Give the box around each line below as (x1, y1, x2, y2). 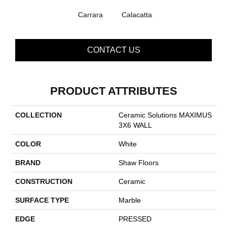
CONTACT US (87, 45, 140, 54)
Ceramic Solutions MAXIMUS (119, 110, 212, 119)
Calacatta (122, 10, 152, 19)
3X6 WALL (119, 121, 152, 129)
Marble (119, 196, 141, 204)
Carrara (78, 10, 103, 19)
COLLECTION (15, 110, 62, 119)
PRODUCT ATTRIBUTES (50, 84, 177, 97)
